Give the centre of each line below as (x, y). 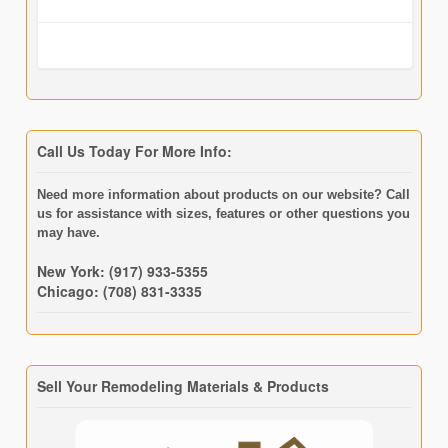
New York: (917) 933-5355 (122, 270)
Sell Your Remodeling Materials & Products (182, 386)
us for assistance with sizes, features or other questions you (223, 213)
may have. (68, 232)
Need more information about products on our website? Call (223, 194)
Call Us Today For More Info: (134, 151)
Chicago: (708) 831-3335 (119, 290)
